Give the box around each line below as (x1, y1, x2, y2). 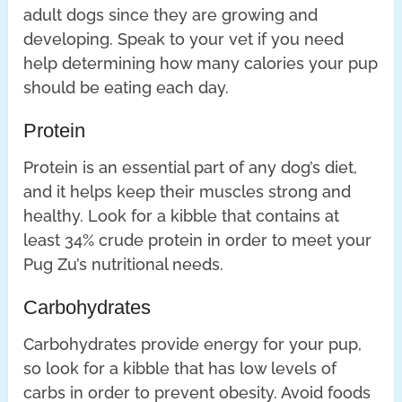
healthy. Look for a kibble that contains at (23, 206, 340, 226)
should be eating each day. (23, 78, 230, 98)
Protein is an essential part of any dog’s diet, (23, 158, 358, 178)
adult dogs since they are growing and (23, 5, 319, 25)
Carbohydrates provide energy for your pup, (23, 335, 363, 354)
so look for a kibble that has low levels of (23, 359, 337, 379)
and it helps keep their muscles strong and (23, 182, 352, 202)
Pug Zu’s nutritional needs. (23, 255, 224, 275)
